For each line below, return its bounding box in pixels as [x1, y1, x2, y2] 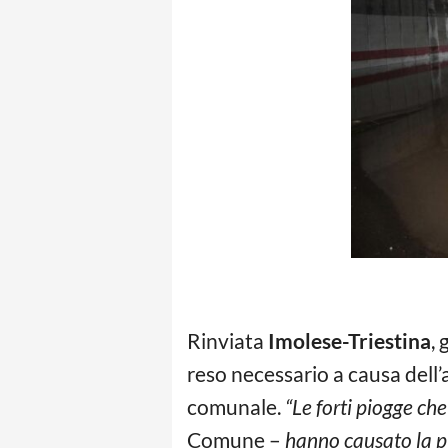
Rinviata [187, 328, 268, 353]
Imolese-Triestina [268, 328, 431, 353]
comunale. [187, 394, 285, 419]
